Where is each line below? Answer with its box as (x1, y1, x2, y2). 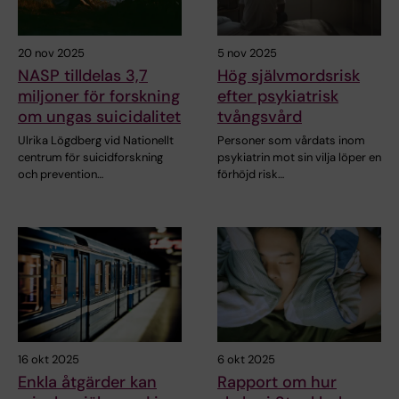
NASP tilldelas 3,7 (18, 64, 148, 86)
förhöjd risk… (217, 166, 284, 182)
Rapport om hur (217, 370, 337, 393)
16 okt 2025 (18, 351, 79, 367)
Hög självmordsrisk (217, 64, 360, 86)
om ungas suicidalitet (18, 105, 181, 127)
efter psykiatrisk (217, 85, 338, 107)
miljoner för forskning (18, 85, 180, 107)
